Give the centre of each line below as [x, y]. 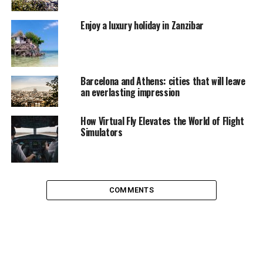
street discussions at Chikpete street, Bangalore [90, 164]
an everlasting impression [130, 92]
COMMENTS [131, 190]
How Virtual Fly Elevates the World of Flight [162, 121]
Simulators [101, 132]
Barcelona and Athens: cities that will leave [163, 81]
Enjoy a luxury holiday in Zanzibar [142, 25]
